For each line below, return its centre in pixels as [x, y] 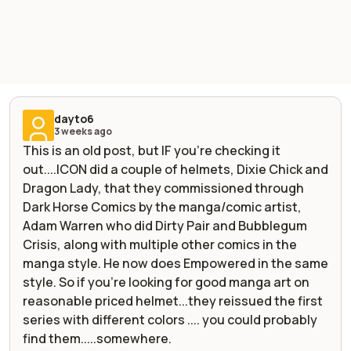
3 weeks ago [83, 131]
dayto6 [74, 118]
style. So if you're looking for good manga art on [166, 282]
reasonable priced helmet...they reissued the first [173, 300]
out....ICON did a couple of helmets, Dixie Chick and [175, 169]
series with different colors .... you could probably [170, 319]
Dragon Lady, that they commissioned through [163, 188]
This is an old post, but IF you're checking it [152, 150]
